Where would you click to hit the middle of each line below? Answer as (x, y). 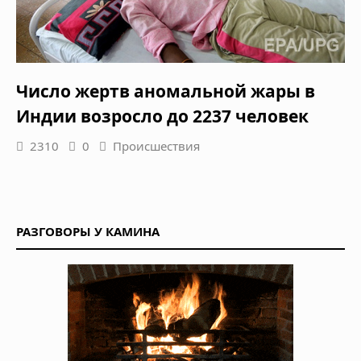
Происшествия (156, 146)
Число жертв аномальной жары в (166, 91)
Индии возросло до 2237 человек (162, 116)
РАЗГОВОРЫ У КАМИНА (88, 231)
